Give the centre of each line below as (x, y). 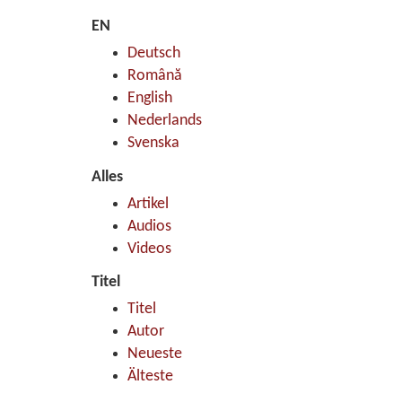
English (150, 99)
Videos (149, 249)
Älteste (150, 377)
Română (155, 76)
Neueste (155, 354)
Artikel (148, 204)
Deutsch (154, 54)
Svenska (153, 144)
